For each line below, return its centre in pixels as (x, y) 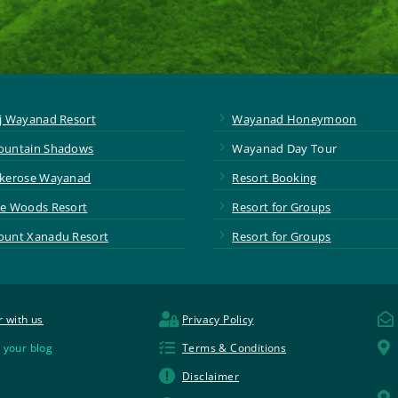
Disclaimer (210, 376)
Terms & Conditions (234, 347)
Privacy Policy (218, 319)
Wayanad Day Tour (285, 148)
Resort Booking (275, 177)
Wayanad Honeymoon (295, 119)
